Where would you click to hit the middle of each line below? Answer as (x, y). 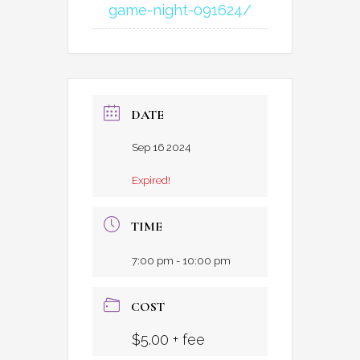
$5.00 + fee (168, 339)
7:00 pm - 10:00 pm (181, 260)
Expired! (151, 180)
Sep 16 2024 (161, 147)
